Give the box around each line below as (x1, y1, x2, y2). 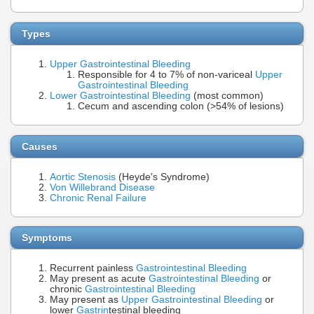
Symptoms (22, 232, 72, 244)
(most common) (191, 90, 264, 101)
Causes (22, 140, 57, 152)
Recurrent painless (50, 263, 136, 274)
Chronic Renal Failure (50, 192, 146, 203)
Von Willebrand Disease (50, 182, 155, 193)
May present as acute (50, 273, 149, 285)
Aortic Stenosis (50, 171, 116, 182)
